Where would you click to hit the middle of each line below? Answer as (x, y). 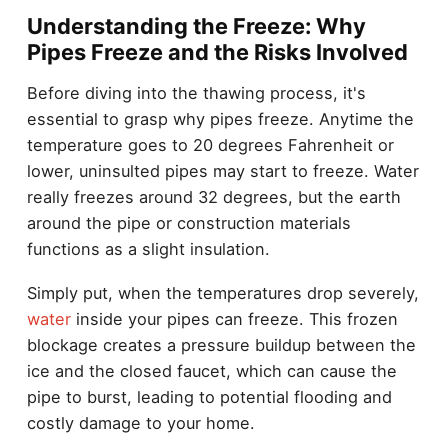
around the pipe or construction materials (188, 222)
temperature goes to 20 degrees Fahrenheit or (210, 144)
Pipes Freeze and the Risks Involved (217, 52)
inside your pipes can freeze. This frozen (234, 319)
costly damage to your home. (140, 423)
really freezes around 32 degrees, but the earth (213, 196)
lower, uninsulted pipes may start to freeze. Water (222, 170)
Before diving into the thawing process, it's (196, 92)
